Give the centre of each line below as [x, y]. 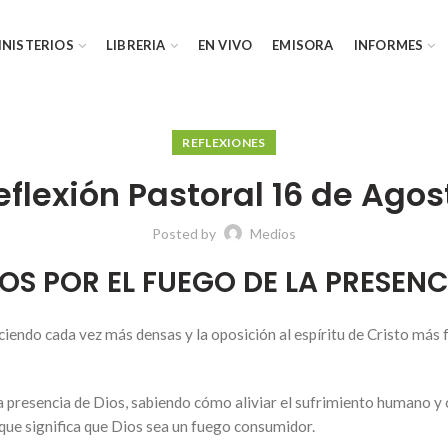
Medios [273, 233]
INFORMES [388, 44]
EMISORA [303, 44]
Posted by [185, 233]
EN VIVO [225, 44]
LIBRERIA [136, 44]
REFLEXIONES [224, 142]
